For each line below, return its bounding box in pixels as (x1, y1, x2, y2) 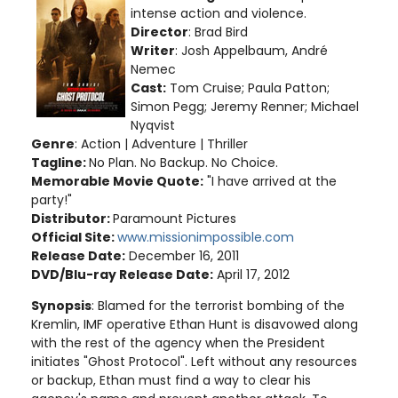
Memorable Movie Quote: (31, 171, 203, 190)
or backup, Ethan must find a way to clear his (31, 370, 311, 389)
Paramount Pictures (113, 209, 236, 227)
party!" (31, 190, 72, 209)
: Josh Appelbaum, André (175, 41, 328, 60)
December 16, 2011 (125, 246, 239, 265)
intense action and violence (131, 4, 304, 22)
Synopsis (31, 296, 92, 314)
